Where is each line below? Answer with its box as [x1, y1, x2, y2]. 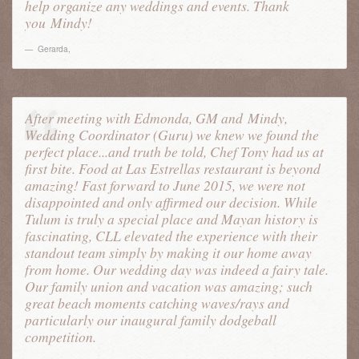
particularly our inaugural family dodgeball [25, 310, 276, 329]
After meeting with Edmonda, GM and [25, 108, 248, 127]
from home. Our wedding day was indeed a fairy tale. [25, 260, 329, 279]
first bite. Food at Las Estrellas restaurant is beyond [25, 159, 321, 178]
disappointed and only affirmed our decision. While [25, 192, 317, 212]
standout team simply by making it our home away [25, 243, 312, 262]
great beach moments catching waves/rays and [25, 293, 289, 313]
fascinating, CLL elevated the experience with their [25, 226, 317, 245]
